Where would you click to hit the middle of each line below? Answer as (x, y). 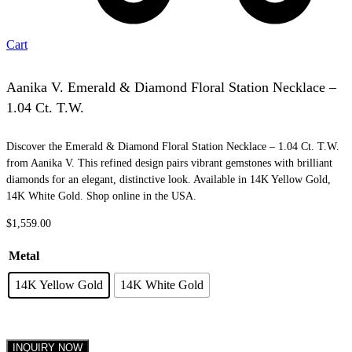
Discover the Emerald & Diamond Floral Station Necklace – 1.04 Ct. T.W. (173, 146)
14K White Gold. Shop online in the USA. (101, 196)
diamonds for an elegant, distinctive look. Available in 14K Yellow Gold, (169, 179)
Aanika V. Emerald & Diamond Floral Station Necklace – (171, 87)
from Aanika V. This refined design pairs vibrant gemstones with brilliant (169, 163)
